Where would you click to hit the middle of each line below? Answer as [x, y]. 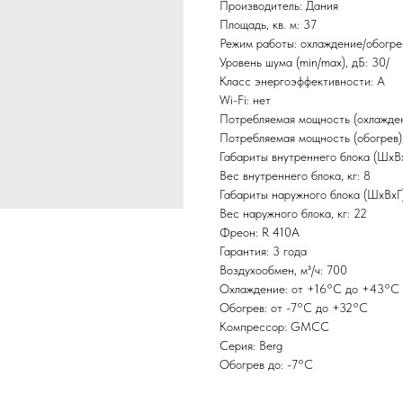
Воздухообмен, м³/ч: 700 [283, 269]
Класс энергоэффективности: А [302, 81]
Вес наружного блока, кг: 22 [293, 213]
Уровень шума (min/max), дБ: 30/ [304, 62]
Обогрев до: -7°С [266, 364]
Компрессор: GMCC [274, 326]
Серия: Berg [251, 345]
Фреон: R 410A [260, 232]
